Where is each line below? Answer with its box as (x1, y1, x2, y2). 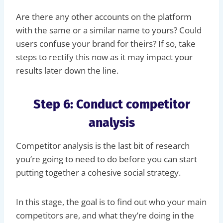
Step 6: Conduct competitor (33, 97, 190, 112)
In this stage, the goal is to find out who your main (16, 196, 207, 208)
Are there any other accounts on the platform (16, 10, 192, 22)
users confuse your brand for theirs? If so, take (16, 37, 196, 49)
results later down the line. (16, 64, 118, 76)
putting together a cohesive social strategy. (16, 166, 181, 178)
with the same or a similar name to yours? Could (16, 24, 202, 36)
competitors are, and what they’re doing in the (16, 209, 194, 221)
